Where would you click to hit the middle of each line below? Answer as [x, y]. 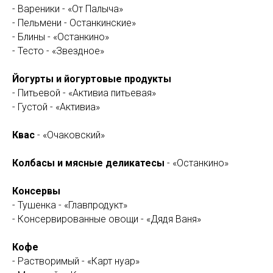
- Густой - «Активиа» [56, 107]
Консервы [36, 191]
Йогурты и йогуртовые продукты [92, 79]
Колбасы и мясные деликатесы [88, 163]
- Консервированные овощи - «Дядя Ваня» [107, 219]
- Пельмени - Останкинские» [74, 23]
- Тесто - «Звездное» [58, 51]
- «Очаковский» [70, 135]
